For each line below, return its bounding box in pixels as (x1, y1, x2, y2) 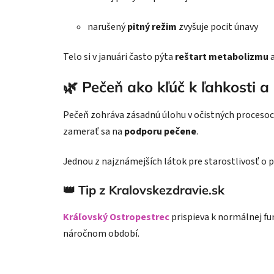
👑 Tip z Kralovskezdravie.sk (63, 182, 224, 198)
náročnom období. (63, 227, 139, 241)
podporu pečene (124, 125, 196, 139)
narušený (87, 20, 127, 34)
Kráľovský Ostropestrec (63, 210, 169, 224)
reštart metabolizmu (175, 50, 268, 64)
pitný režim (127, 20, 177, 34)
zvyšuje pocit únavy (177, 20, 258, 34)
